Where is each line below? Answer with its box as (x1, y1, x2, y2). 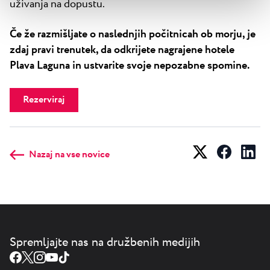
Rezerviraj (23, 92, 65, 107)
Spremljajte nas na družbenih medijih (10, 233, 200, 251)
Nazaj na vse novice (29, 147, 110, 162)
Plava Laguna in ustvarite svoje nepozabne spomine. (10, 57, 250, 74)
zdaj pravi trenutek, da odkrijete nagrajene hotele (10, 42, 234, 58)
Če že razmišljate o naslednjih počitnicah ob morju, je (10, 26, 256, 42)
